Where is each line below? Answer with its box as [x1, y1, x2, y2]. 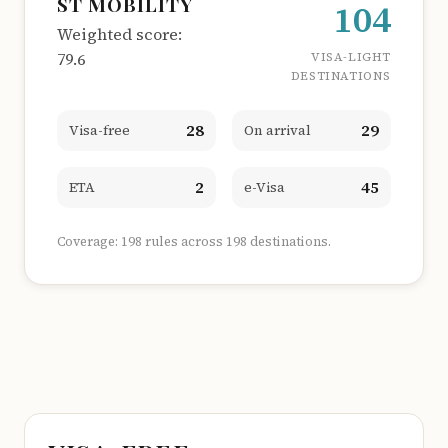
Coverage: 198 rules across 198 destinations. [57, 233, 331, 250]
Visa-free [69, 121, 130, 140]
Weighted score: [57, 22, 182, 45]
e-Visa [244, 178, 285, 197]
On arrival [244, 121, 311, 140]
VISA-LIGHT [311, 49, 391, 65]
